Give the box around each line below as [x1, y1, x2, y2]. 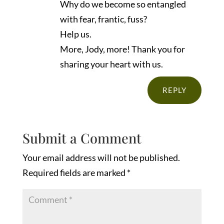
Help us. [59, 28, 91, 40]
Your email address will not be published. [22, 152, 180, 163]
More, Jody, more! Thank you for [59, 43, 185, 55]
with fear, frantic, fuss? [59, 13, 147, 25]
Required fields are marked [22, 167, 127, 178]
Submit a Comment [22, 129, 141, 147]
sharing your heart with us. [59, 58, 163, 70]
